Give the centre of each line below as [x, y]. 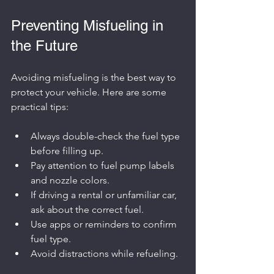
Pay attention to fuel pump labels [104, 165]
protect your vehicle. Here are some [90, 92]
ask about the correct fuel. [87, 209]
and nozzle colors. [70, 180]
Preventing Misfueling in [89, 25]
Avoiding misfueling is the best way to [95, 77]
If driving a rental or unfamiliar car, [105, 195]
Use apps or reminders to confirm [105, 224]
